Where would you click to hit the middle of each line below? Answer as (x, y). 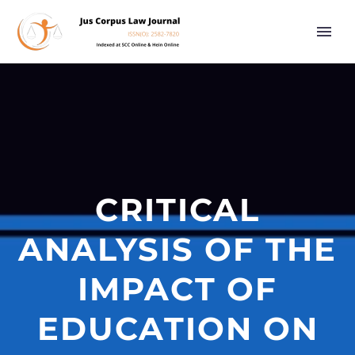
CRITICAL (177, 210)
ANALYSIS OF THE (177, 249)
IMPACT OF (177, 289)
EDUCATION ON (177, 328)
